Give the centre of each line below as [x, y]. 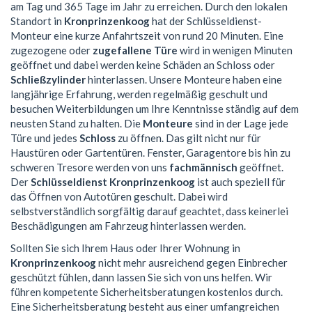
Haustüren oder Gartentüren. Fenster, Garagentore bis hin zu [150, 153]
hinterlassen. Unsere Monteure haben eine [184, 80]
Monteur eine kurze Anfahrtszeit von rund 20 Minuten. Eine [147, 36]
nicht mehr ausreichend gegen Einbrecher [192, 262]
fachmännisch [203, 167]
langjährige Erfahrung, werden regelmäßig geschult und [139, 94]
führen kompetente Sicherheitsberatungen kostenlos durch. [147, 291]
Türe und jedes [45, 138]
